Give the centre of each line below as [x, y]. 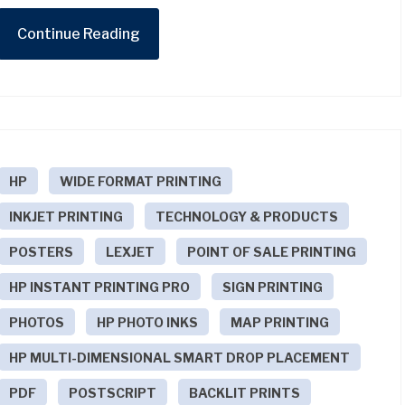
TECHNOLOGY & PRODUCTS [247, 216]
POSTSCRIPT [113, 392]
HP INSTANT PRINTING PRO [100, 287]
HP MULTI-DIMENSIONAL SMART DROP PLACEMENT [180, 357]
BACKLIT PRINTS [245, 392]
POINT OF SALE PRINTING [272, 251]
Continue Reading [79, 33]
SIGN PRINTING [273, 287]
